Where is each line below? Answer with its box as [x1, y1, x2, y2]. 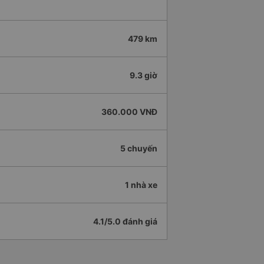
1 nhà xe [125, 180, 157, 190]
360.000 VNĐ [101, 107, 157, 117]
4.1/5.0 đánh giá [93, 216, 157, 227]
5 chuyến [120, 143, 157, 154]
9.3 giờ [130, 70, 157, 81]
